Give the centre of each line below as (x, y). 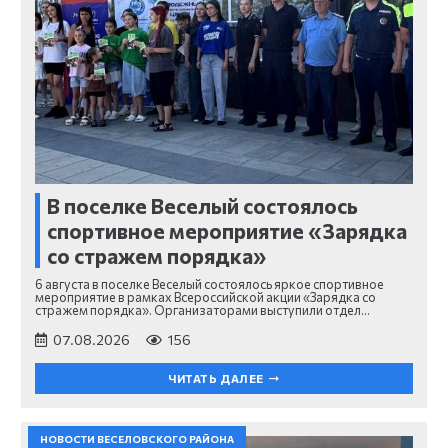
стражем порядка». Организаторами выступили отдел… (202, 310)
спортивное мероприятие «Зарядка (227, 231)
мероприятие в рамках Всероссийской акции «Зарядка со (205, 297)
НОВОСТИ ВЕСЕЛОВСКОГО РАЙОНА (137, 438)
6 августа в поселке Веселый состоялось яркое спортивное (209, 284)
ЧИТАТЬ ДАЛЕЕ (216, 378)
